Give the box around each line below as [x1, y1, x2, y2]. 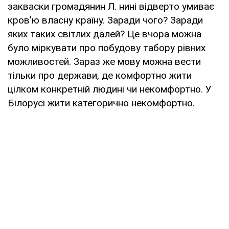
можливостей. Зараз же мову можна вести [8, 55, 201, 67]
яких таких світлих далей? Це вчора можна [8, 28, 201, 40]
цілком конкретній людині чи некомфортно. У [8, 83, 212, 95]
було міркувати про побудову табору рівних [8, 41, 205, 54]
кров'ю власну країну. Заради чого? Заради [8, 14, 203, 26]
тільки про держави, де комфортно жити [8, 69, 192, 81]
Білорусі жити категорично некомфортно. [8, 97, 195, 109]
